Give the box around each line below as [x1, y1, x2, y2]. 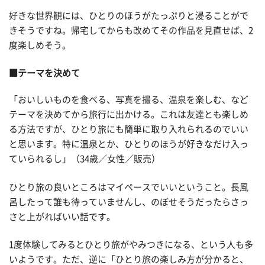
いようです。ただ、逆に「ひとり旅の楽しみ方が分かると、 [9, 255, 248, 264]
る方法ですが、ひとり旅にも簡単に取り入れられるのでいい [9, 125, 248, 134]
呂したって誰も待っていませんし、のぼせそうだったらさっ [9, 197, 248, 206]
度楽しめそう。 [9, 40, 71, 50]
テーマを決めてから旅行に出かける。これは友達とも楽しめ [9, 110, 248, 119]
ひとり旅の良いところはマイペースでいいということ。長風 [9, 182, 248, 192]
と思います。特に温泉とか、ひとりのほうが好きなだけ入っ [9, 140, 248, 148]
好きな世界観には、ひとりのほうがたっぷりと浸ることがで [9, 11, 248, 20]
